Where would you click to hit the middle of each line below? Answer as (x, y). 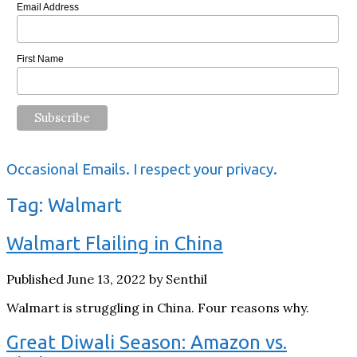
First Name (40, 59)
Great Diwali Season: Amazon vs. (147, 342)
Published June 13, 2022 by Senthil (107, 279)
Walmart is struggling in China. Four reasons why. (158, 308)
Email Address (47, 8)
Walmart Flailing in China (115, 244)
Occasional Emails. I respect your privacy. (142, 170)
